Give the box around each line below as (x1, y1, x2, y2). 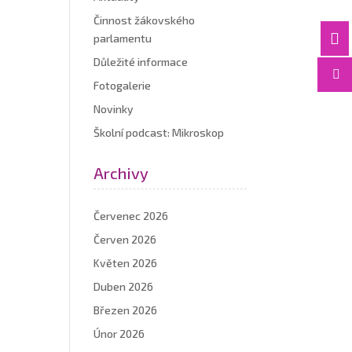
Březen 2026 (93, 303, 158, 317)
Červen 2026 (93, 233, 157, 247)
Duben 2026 (93, 280, 154, 294)
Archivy (93, 163, 149, 183)
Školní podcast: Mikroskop (93, 126, 225, 140)
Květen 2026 (93, 256, 158, 270)
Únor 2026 (93, 327, 145, 341)
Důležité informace (93, 55, 189, 69)
